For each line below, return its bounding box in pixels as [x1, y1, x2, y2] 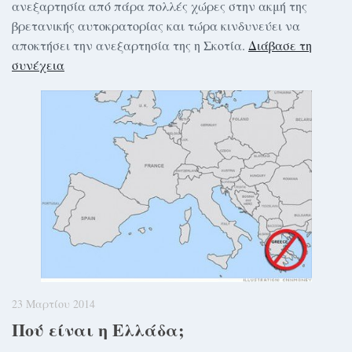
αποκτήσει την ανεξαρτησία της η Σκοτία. [12, 36, 248, 53]
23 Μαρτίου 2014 [12, 296, 95, 312]
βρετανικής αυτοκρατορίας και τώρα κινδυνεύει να [12, 16, 300, 34]
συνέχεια [12, 56, 64, 73]
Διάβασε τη [248, 36, 312, 53]
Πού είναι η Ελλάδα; [12, 317, 184, 343]
